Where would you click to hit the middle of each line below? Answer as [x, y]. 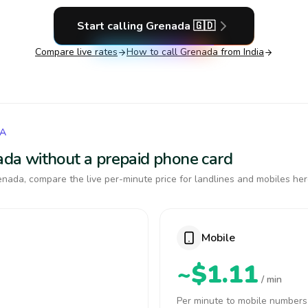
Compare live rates [76, 52]
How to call [153, 52]
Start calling [111, 26]
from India [241, 52]
